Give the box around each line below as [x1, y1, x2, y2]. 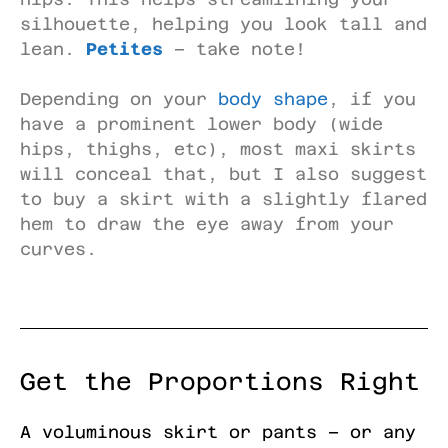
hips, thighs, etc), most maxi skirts [20, 139, 416, 159]
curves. [20, 239, 97, 259]
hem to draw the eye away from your [20, 214, 394, 234]
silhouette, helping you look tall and [20, 13, 427, 34]
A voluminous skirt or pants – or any [20, 421, 416, 442]
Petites [86, 38, 163, 59]
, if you [328, 89, 416, 109]
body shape [218, 89, 328, 109]
